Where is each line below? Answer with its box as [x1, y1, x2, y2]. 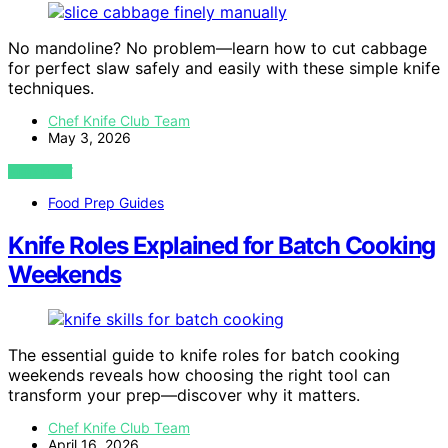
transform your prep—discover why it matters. [8, 385, 360, 406]
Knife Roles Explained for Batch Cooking [8, 231, 436, 261]
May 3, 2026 [48, 129, 131, 147]
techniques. [8, 78, 94, 99]
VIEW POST [8, 164, 73, 180]
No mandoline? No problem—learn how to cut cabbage [8, 38, 427, 59]
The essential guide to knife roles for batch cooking [8, 345, 400, 366]
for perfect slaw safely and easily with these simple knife [8, 58, 440, 79]
